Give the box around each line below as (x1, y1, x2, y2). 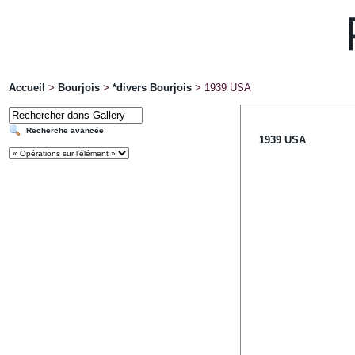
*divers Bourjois (113, 82, 192, 94)
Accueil (9, 82, 45, 94)
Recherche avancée (26, 126, 104, 135)
